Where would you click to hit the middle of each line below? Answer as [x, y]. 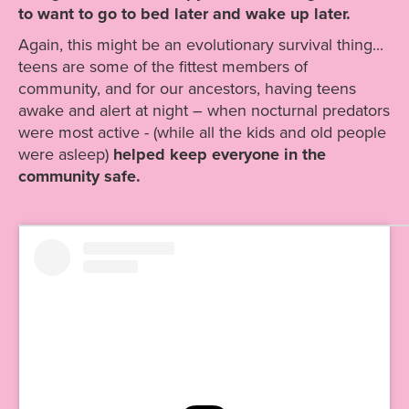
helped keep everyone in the [220, 155]
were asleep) [66, 155]
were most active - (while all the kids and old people [202, 133]
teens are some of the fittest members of [163, 67]
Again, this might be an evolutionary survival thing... [201, 45]
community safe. [79, 177]
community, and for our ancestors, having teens [187, 89]
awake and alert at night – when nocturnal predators [204, 111]
